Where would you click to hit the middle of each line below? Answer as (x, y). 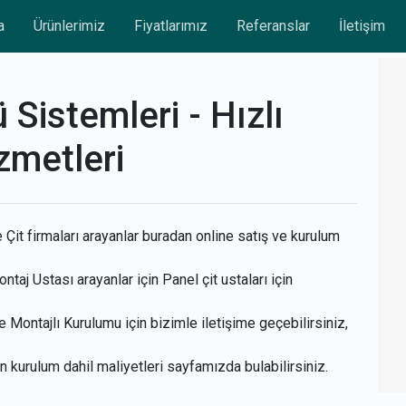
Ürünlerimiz (69, 25)
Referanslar (273, 25)
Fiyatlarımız (170, 25)
